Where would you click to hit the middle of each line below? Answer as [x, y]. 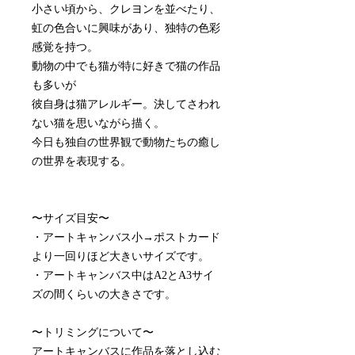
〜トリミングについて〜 [93, 332]
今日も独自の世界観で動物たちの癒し [126, 142]
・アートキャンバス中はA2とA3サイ [123, 275]
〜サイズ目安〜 [71, 218]
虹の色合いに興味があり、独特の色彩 [126, 28]
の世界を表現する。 [82, 161]
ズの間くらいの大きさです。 [104, 294]
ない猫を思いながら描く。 [98, 123]
